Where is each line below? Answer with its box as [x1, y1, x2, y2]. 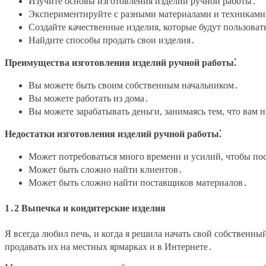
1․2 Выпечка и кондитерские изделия [5, 202, 166, 213]
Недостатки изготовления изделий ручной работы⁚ [5, 128, 221, 139]
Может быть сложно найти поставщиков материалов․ [28, 177, 248, 188]
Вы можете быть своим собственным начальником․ [28, 80, 239, 90]
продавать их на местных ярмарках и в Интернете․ [5, 242, 213, 252]
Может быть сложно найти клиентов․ [28, 164, 183, 175]
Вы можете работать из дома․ [28, 93, 149, 103]
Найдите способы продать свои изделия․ [28, 34, 195, 45]
